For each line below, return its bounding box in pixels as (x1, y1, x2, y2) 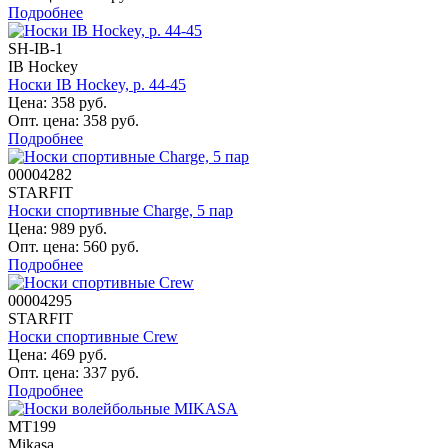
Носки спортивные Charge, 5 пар (8, 201, 233, 219)
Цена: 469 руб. (8, 345, 107, 363)
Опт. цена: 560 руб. (8, 237, 139, 255)
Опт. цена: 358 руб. (8, 111, 139, 129)
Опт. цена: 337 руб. (8, 363, 139, 381)
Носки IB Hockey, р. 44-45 (8, 75, 186, 93)
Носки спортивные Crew (8, 327, 178, 345)
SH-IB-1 (8, 39, 63, 57)
